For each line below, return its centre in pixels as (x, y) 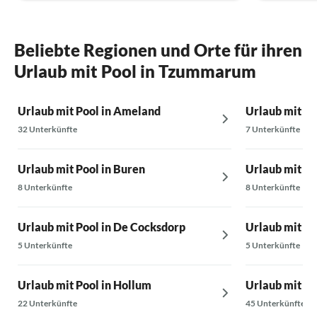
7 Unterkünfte (272, 129)
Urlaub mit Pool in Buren (81, 168)
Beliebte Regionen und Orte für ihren (158, 50)
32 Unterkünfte (47, 129)
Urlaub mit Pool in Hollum (85, 284)
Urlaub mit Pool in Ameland (89, 110)
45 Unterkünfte (275, 303)
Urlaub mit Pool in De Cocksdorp (102, 226)
